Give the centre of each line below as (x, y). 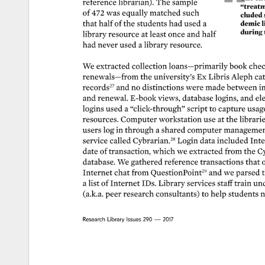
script (197, 109)
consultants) (177, 194)
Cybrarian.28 (156, 140)
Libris (218, 77)
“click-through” (155, 109)
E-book (143, 98)
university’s (174, 77)
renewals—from (110, 77)
